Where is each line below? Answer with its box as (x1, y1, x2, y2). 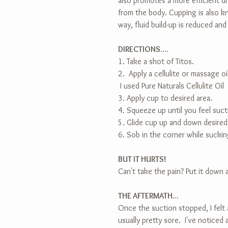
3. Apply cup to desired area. (118, 93, 212, 103)
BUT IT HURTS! (118, 154, 166, 164)
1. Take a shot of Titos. (118, 56, 194, 66)
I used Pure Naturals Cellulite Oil (118, 81, 224, 91)
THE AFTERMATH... (118, 191, 179, 201)
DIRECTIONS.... (118, 44, 168, 54)
